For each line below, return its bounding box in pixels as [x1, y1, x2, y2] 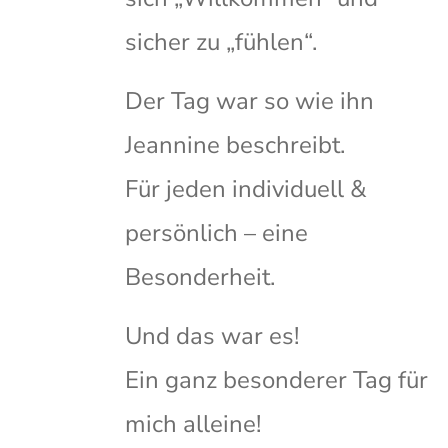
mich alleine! [125, 408, 261, 441]
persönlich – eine [125, 217, 308, 250]
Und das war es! [125, 320, 299, 353]
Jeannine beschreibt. [125, 129, 345, 162]
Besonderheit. [125, 261, 275, 294]
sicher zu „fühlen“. [125, 26, 317, 59]
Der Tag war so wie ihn [125, 85, 374, 118]
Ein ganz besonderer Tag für [125, 364, 428, 397]
